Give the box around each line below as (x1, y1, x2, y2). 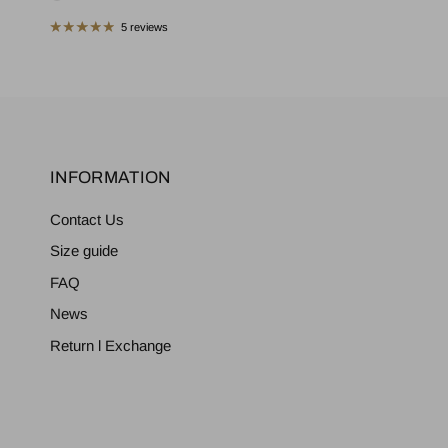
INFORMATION (50, 167, 171, 187)
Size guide (50, 242, 118, 260)
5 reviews (120, 20, 168, 33)
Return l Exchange (50, 336, 171, 354)
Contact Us (50, 210, 124, 228)
